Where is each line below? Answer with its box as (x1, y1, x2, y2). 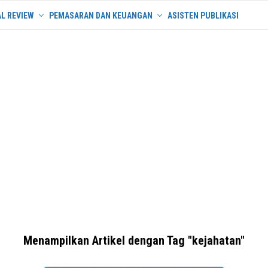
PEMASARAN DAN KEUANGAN (49, 11, 153, 20)
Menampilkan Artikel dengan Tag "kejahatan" (23, 233, 245, 248)
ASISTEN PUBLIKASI (167, 11, 239, 20)
